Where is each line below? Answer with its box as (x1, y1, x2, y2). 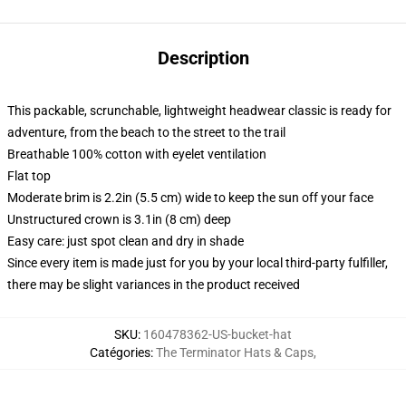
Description (157, 47, 249, 69)
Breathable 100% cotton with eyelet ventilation (7, 147, 266, 161)
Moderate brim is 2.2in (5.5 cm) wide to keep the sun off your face (7, 190, 373, 205)
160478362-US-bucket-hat (143, 327, 292, 342)
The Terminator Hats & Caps (156, 345, 314, 360)
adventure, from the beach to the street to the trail (7, 125, 285, 140)
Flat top (7, 169, 51, 183)
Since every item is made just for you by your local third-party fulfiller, (7, 256, 388, 270)
